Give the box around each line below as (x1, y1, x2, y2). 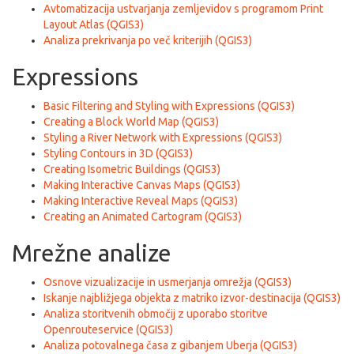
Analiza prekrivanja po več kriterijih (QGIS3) (43, 34, 252, 47)
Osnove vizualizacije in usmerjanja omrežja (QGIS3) (43, 276, 292, 288)
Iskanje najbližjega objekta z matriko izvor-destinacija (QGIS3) (43, 292, 341, 304)
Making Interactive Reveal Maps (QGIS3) (43, 194, 238, 207)
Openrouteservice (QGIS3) (43, 323, 173, 336)
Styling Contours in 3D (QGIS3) (43, 147, 193, 160)
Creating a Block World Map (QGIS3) (43, 115, 219, 128)
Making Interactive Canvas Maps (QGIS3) (43, 179, 240, 191)
